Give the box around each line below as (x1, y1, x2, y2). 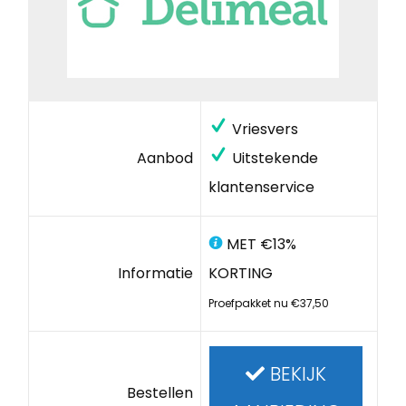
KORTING (208, 262, 273, 284)
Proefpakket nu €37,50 (208, 295, 329, 311)
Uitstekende (227, 147, 318, 169)
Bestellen (127, 382, 194, 403)
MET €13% (222, 233, 296, 255)
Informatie (118, 262, 194, 284)
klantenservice (208, 176, 314, 198)
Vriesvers (227, 118, 298, 140)
